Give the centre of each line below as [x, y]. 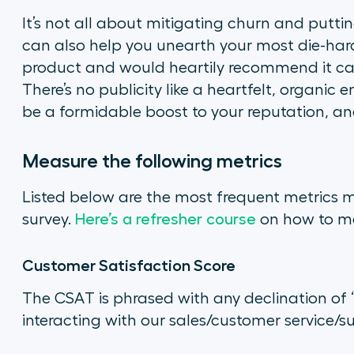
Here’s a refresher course [165, 220]
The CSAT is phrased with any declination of [186, 299]
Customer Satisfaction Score [128, 265]
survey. [48, 220]
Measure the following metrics [152, 161]
